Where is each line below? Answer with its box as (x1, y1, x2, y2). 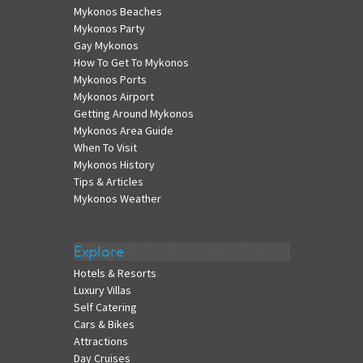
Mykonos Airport (73, 89, 154, 105)
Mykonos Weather (73, 191, 161, 207)
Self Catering (73, 299, 137, 314)
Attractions (73, 333, 128, 348)
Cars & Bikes (73, 316, 135, 331)
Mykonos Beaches (73, 4, 162, 19)
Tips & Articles (73, 174, 143, 190)
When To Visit (73, 140, 137, 156)
